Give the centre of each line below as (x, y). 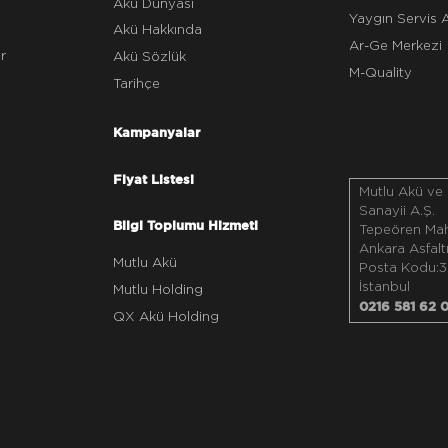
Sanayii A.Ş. (397, 211)
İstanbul (385, 287)
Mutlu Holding (157, 289)
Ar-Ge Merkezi (396, 45)
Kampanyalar (156, 131)
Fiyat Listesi (153, 179)
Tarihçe (136, 83)
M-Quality (381, 72)
